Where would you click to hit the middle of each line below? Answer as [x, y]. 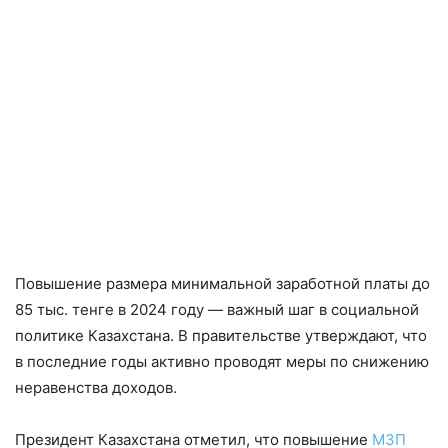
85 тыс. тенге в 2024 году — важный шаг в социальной [217, 310]
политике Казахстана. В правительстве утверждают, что [221, 336]
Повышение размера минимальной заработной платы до [222, 284]
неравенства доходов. [96, 388]
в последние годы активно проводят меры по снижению [222, 362]
